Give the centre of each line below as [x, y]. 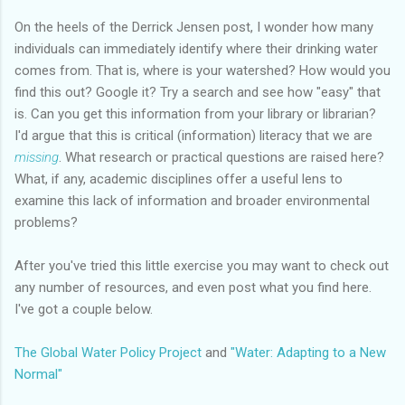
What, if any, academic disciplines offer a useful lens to [179, 179]
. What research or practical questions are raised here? [221, 157]
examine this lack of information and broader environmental [192, 200]
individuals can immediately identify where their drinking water [196, 48]
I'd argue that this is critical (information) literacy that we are [193, 135]
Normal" [38, 374]
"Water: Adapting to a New [308, 352]
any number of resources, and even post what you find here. [193, 287]
